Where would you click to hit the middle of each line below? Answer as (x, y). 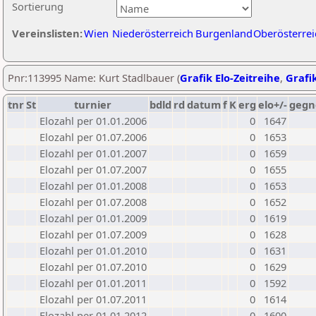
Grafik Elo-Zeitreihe (230, 78)
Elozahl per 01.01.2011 (93, 283)
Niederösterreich (153, 33)
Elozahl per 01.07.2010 (93, 267)
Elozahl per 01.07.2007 (93, 169)
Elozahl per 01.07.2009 (93, 234)
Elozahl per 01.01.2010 (93, 250)
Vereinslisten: (47, 33)
